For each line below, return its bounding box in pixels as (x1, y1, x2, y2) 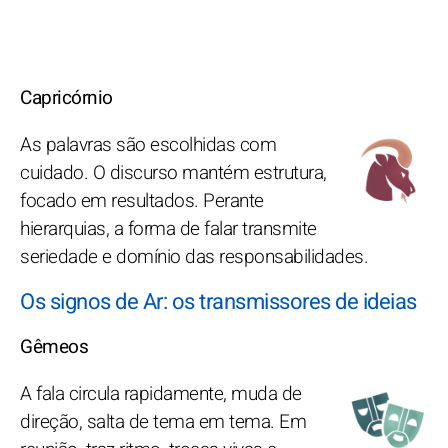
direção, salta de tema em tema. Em (20, 407, 306, 436)
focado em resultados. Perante (20, 186, 264, 215)
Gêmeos (20, 332, 88, 361)
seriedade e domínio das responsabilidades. (20, 242, 368, 271)
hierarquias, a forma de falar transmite (20, 214, 317, 243)
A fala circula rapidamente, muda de (20, 379, 302, 408)
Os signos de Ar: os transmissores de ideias (20, 285, 417, 318)
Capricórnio (20, 83, 113, 112)
